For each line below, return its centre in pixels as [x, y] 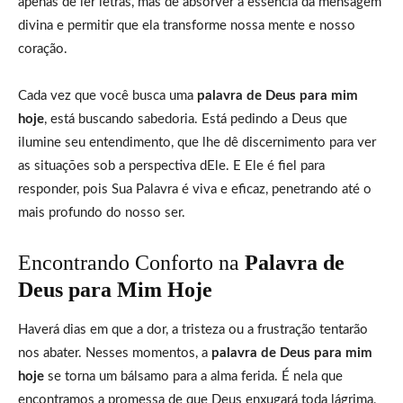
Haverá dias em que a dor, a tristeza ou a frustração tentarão [193, 329]
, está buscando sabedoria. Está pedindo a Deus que [196, 119]
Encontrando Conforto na [131, 262]
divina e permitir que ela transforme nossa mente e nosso [187, 25]
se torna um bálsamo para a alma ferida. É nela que [193, 376]
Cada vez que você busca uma [107, 95]
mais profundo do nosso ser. [102, 212]
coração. [43, 49]
